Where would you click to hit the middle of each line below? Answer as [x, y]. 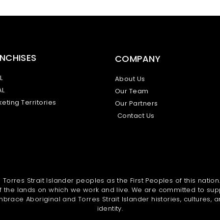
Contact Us [136, 115]
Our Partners [136, 103]
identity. [110, 208]
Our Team [132, 91]
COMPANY [138, 58]
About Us [130, 79]
